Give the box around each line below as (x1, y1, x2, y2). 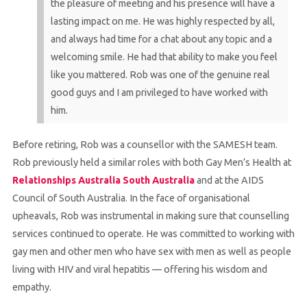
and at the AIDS (194, 174, 264, 186)
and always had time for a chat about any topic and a (50, 33, 272, 45)
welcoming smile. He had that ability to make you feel (50, 51, 278, 62)
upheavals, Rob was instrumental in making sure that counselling (12, 210, 289, 221)
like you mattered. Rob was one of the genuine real (50, 69, 270, 80)
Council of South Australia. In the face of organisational (12, 192, 250, 204)
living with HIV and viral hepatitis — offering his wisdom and (12, 263, 267, 275)
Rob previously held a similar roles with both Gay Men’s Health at (12, 156, 291, 168)
